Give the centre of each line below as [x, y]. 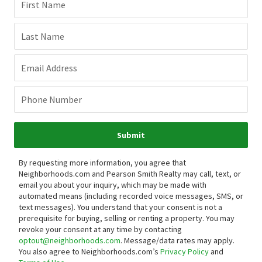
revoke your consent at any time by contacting [100, 230]
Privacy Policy [185, 252]
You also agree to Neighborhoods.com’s [89, 252]
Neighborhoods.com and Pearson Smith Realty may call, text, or [130, 174]
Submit [131, 135]
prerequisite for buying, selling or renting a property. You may [127, 218]
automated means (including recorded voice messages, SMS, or [131, 196]
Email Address [49, 68]
